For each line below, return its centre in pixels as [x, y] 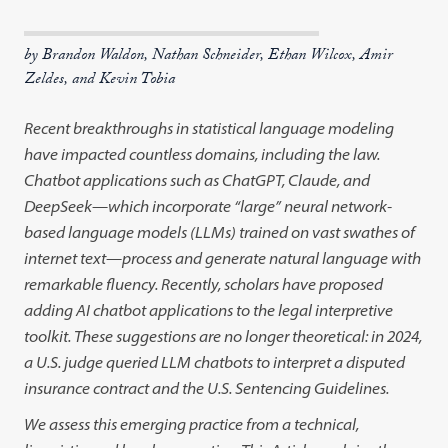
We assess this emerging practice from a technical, [192, 424]
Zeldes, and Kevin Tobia [100, 80]
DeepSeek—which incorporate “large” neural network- [208, 206]
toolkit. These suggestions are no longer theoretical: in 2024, [223, 336]
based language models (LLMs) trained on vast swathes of [220, 232]
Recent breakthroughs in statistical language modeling [209, 128]
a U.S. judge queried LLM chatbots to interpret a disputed [215, 362]
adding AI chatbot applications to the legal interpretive [209, 310]
